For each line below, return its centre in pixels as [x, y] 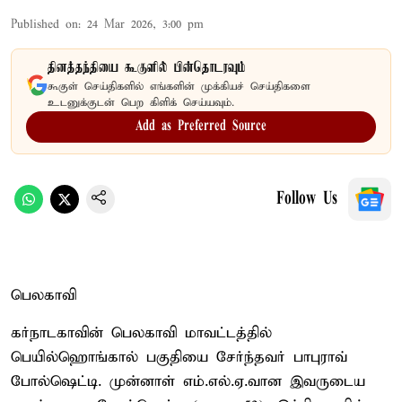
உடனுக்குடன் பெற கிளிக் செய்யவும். [141, 102]
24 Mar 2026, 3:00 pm [145, 24]
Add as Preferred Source [201, 126]
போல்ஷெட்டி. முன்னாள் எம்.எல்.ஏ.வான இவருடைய [188, 381]
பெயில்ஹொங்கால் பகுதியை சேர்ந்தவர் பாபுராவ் [179, 357]
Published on [44, 24]
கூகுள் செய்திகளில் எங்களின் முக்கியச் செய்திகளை [179, 86]
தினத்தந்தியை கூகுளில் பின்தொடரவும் [147, 68]
